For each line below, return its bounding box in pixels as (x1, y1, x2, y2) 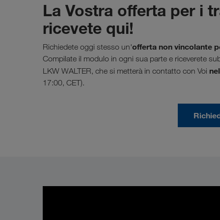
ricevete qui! (43, 18, 134, 38)
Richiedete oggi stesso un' (43, 42, 132, 52)
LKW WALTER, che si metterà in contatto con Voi (43, 66, 207, 76)
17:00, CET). (43, 78, 84, 87)
